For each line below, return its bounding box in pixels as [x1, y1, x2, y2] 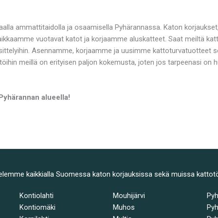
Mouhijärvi [113, 191, 145, 200]
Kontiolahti [19, 191, 54, 200]
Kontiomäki [19, 203, 55, 212]
